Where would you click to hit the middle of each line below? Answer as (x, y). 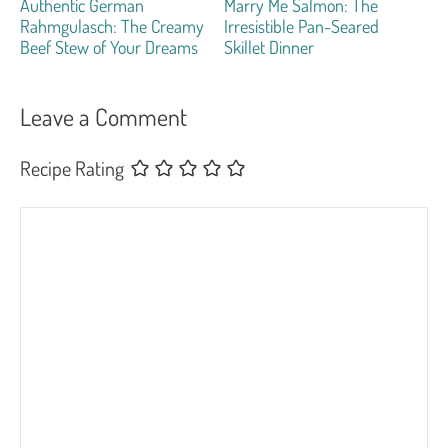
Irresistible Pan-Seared (301, 25)
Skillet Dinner (269, 46)
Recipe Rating (72, 167)
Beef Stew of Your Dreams (109, 46)
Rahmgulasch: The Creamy (112, 25)
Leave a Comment (103, 116)
